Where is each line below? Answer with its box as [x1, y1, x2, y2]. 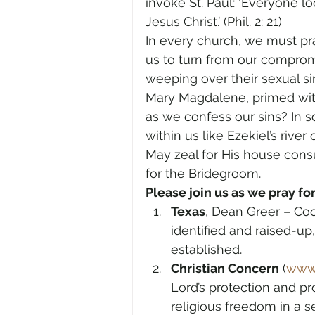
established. [171, 242, 242, 257]
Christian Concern [171, 261, 279, 276]
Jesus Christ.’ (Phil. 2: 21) [146, 14, 282, 29]
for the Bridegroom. [146, 166, 261, 181]
